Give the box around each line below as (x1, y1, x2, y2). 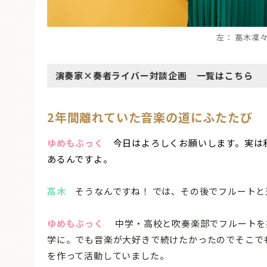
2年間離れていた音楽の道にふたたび (47, 108, 253, 126)
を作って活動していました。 (47, 249, 169, 262)
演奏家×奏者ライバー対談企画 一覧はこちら (55, 69, 253, 82)
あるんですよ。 (47, 153, 113, 166)
